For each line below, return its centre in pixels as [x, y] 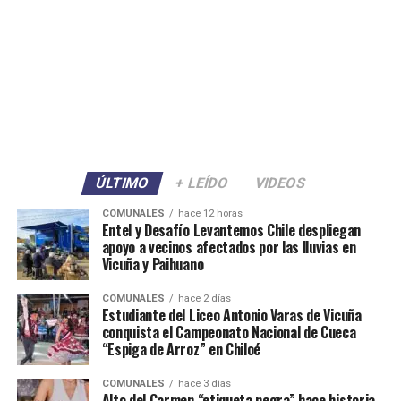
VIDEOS [280, 183]
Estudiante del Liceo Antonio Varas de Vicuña [231, 316]
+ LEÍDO [202, 183]
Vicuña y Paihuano [153, 264]
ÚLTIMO [122, 183]
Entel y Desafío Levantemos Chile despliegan [231, 230]
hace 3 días [204, 384]
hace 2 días [204, 299]
